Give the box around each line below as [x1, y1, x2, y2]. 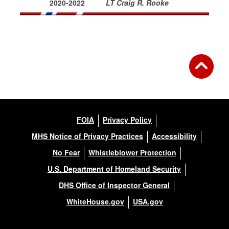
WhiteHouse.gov [66, 196, 124, 207]
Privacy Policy [103, 114, 152, 125]
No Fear [52, 147, 80, 157]
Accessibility [152, 131, 197, 141]
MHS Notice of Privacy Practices [32, 131, 143, 141]
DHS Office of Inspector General [59, 180, 170, 190]
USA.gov [132, 196, 163, 207]
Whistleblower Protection [88, 147, 176, 157]
